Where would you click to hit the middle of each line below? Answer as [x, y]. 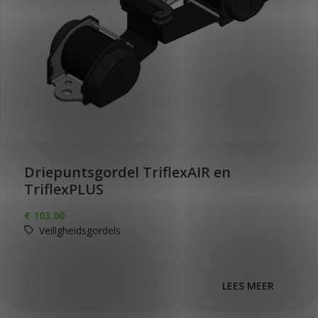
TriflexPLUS [64, 189]
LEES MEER [248, 285]
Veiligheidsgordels [80, 230]
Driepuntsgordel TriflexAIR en [127, 172]
